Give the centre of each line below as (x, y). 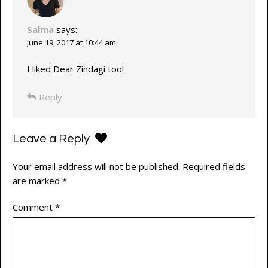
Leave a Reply (52, 138)
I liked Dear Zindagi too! (75, 69)
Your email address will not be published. (96, 167)
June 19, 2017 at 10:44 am (71, 42)
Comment (34, 207)
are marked (37, 181)
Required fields (214, 167)
